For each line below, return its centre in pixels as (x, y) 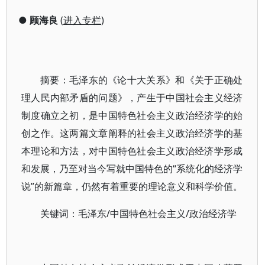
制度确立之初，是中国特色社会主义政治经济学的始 (132, 115)
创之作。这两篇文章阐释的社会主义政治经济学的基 (132, 133)
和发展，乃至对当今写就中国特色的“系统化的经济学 (132, 169)
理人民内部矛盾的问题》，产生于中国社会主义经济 (132, 98)
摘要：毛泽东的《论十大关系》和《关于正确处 (142, 80)
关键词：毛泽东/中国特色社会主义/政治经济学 (138, 214)
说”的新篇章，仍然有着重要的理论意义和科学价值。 (132, 186)
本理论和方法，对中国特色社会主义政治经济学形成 (132, 151)
